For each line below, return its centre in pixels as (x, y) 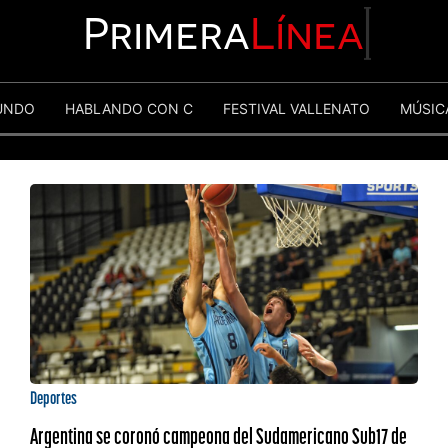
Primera (167, 33)
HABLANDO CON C (129, 108)
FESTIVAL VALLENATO (296, 108)
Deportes (53, 397)
